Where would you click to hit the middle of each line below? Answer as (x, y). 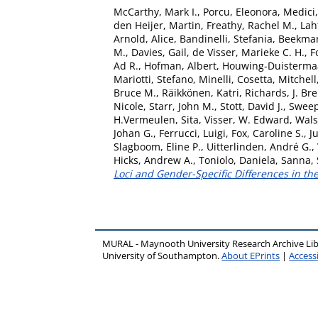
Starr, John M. (182, 106)
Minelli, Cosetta (236, 79)
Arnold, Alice (144, 39)
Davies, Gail (159, 52)
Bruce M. (135, 93)
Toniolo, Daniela (237, 160)
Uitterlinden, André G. (259, 147)
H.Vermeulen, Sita (156, 120)
